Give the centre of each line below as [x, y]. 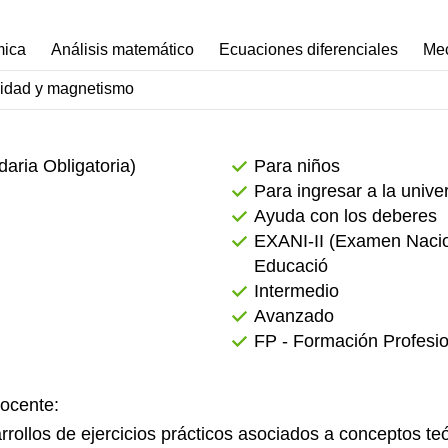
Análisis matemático [122, 49]
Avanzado [294, 316]
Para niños [297, 166]
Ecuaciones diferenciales [308, 49]
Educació [291, 266]
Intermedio [296, 291]
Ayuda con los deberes [345, 216]
